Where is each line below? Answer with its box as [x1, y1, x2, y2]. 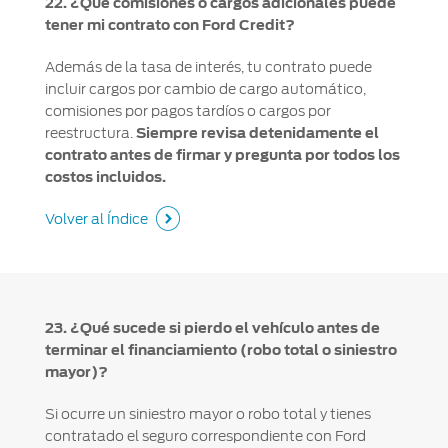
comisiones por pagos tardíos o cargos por [44, 103, 331, 120]
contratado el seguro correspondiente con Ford [44, 428, 366, 445]
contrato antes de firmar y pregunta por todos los [44, 147, 400, 164]
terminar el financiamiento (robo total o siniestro [44, 342, 397, 359]
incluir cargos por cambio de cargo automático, [44, 81, 366, 98]
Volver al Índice [44, 211, 148, 228]
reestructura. [44, 125, 136, 142]
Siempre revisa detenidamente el [135, 125, 379, 142]
